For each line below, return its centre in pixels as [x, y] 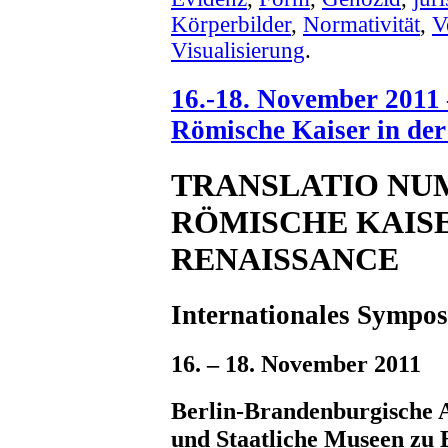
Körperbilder [231, 24]
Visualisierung [238, 50]
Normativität [361, 24]
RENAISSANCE [285, 259]
